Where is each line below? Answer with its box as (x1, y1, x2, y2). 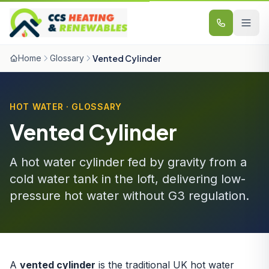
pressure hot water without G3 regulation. (10, 189, 249, 203)
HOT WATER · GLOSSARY (10, 101, 122, 112)
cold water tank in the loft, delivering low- (10, 172, 246, 186)
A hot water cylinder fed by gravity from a (10, 155, 247, 169)
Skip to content (9, 6, 79, 18)
